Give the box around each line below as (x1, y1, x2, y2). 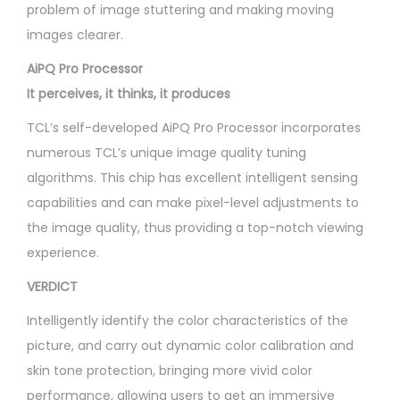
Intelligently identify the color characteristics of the (27, 311, 348, 329)
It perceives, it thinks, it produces (27, 84, 230, 103)
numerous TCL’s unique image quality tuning (27, 143, 306, 162)
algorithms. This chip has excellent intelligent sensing (27, 168, 358, 187)
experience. (27, 243, 99, 262)
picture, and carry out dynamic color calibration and (27, 336, 354, 354)
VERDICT (27, 277, 78, 296)
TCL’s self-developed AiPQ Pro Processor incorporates (27, 118, 361, 137)
